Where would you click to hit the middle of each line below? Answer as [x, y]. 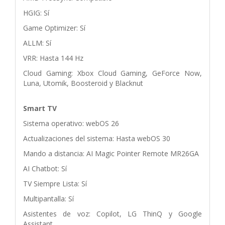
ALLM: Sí [37, 43]
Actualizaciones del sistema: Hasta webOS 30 [97, 138]
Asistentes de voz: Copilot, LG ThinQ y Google [113, 213]
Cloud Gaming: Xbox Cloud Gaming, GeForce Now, [113, 73]
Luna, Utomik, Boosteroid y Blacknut [83, 83]
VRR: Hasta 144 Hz [53, 58]
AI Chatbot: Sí [45, 168]
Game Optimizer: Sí [54, 28]
